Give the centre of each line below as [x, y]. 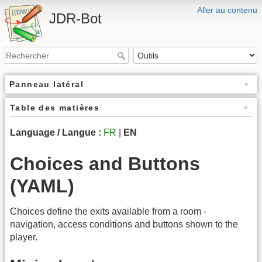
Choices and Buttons [105, 163]
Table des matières [55, 108]
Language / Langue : [56, 133]
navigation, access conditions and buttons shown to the [124, 224]
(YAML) [42, 186]
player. [24, 237]
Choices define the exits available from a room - [108, 211]
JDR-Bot [75, 18]
